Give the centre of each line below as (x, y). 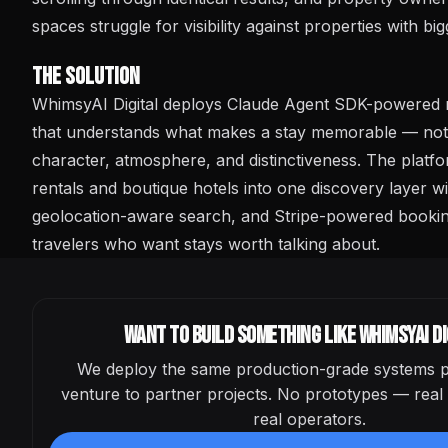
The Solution (86, 76)
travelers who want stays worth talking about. (206, 244)
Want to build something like (241, 335)
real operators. (309, 419)
